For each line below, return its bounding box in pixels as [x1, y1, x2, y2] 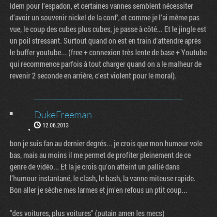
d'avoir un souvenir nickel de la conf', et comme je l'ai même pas [10, 12, 200, 22]
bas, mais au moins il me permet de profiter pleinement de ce [10, 149, 191, 160]
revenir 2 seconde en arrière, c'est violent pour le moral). [10, 70, 177, 80]
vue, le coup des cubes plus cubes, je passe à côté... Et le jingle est [10, 23, 206, 34]
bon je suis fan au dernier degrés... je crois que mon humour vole [10, 138, 202, 148]
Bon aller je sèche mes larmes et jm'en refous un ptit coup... [10, 184, 187, 195]
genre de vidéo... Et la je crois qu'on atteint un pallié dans [10, 161, 180, 171]
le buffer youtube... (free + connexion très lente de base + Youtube [10, 46, 207, 57]
